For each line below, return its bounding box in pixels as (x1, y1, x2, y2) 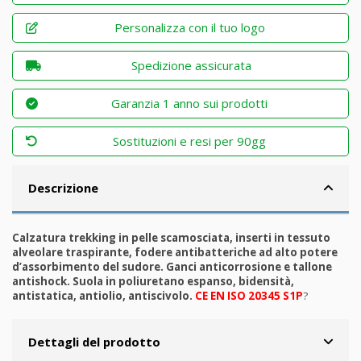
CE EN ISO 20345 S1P (195, 288, 303, 304)
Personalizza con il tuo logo (114, 19, 265, 36)
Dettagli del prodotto (27, 334, 160, 351)
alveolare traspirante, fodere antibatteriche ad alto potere (12, 245, 338, 260)
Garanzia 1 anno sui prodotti (111, 95, 268, 112)
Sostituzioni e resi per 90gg (113, 133, 267, 150)
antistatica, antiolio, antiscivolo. (12, 288, 195, 304)
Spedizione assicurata (131, 57, 251, 74)
